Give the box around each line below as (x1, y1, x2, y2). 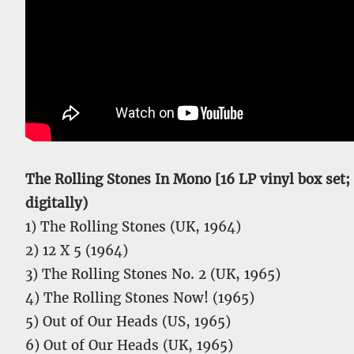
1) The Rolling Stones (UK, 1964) (25, 218, 241, 235)
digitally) (25, 194, 88, 212)
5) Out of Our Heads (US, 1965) (25, 313, 231, 330)
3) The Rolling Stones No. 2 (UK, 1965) (25, 265, 281, 283)
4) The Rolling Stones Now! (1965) (25, 289, 254, 307)
